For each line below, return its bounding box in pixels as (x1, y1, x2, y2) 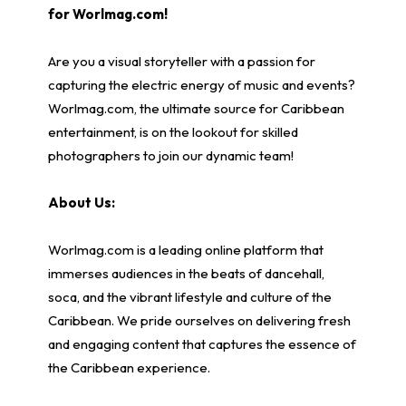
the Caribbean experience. (47, 359, 210, 377)
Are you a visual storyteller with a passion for (47, 53, 315, 71)
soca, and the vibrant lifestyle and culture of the (47, 288, 332, 306)
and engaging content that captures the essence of (47, 335, 356, 353)
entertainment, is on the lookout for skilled (47, 123, 298, 141)
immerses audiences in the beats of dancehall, (47, 265, 324, 283)
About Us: (47, 194, 115, 212)
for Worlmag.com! (47, 5, 168, 24)
